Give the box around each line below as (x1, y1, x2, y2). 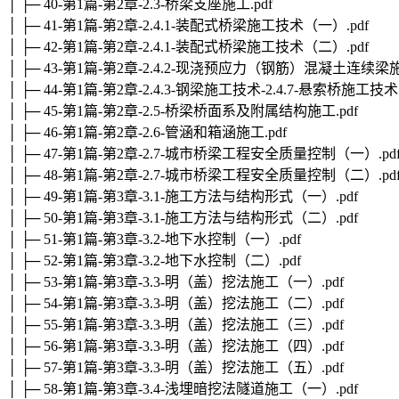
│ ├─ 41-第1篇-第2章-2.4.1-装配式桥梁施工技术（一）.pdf (7, 18, 369, 34)
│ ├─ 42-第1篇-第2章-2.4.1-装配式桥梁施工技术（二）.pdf (7, 39, 369, 55)
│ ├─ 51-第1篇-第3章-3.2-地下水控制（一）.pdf (7, 232, 301, 248)
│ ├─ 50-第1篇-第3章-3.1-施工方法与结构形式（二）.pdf (7, 210, 358, 226)
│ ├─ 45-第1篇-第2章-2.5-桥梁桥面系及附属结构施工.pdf (7, 103, 358, 119)
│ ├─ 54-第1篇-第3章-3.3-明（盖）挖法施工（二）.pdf (7, 296, 344, 312)
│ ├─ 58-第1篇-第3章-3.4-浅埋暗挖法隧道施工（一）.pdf (7, 381, 358, 397)
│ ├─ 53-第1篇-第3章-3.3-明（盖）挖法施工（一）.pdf (7, 274, 344, 290)
